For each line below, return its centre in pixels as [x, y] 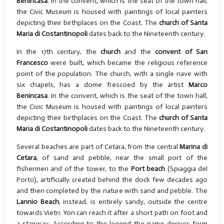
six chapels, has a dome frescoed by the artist [102, 85]
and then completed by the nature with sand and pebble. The [112, 191]
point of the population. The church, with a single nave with [112, 74]
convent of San [181, 52]
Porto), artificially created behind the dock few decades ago [112, 180]
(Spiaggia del [186, 169]
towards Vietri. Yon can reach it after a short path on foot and [112, 213]
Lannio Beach [37, 202]
